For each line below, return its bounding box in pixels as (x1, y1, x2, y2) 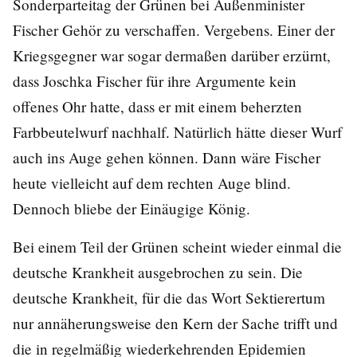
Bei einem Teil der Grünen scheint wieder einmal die (13, 237, 342, 257)
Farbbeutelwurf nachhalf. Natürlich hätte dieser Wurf (13, 122, 342, 143)
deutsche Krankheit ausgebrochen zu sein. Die (13, 262, 303, 283)
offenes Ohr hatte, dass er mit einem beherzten (13, 96, 302, 117)
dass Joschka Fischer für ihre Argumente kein (13, 71, 296, 92)
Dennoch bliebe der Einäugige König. (13, 198, 250, 219)
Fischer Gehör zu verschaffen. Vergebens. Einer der (13, 20, 335, 41)
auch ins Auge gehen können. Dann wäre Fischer (13, 147, 320, 168)
